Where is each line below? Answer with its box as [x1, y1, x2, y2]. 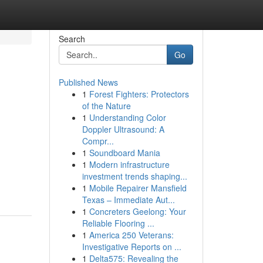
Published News [58, 76, 118, 88]
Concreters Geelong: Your [89, 205, 186, 217]
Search [58, 33, 85, 45]
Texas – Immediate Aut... [82, 194, 175, 205]
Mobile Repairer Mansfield [89, 182, 187, 194]
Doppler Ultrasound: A [82, 123, 164, 135]
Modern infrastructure [89, 159, 170, 170]
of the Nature [82, 100, 131, 112]
